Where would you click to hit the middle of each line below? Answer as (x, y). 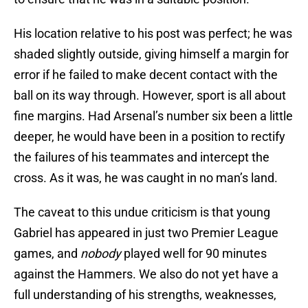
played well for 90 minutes (194, 254)
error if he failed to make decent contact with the (146, 75)
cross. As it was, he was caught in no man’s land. (146, 178)
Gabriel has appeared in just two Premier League (146, 233)
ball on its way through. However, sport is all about (150, 96)
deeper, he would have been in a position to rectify (150, 137)
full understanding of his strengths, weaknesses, (145, 295)
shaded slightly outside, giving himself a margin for (151, 54)
